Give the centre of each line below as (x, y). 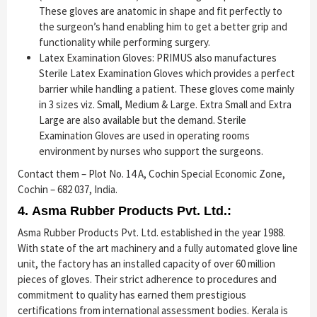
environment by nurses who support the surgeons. (151, 151)
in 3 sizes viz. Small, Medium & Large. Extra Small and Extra (165, 105)
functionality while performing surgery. (125, 42)
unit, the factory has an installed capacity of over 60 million (146, 264)
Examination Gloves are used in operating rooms (144, 136)
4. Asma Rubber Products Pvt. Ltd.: (125, 211)
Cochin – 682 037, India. (68, 190)
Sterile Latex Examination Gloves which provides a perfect (167, 74)
